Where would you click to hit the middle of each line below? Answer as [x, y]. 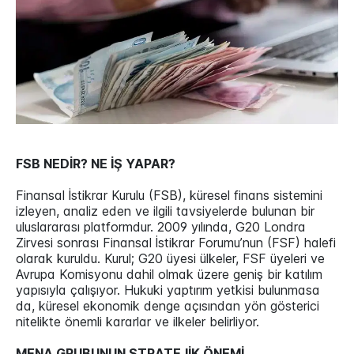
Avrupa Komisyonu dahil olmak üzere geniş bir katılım [169, 275]
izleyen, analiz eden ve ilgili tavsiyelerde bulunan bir [165, 211]
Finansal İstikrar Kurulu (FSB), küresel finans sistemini [169, 196]
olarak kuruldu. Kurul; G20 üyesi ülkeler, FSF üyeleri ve [170, 259]
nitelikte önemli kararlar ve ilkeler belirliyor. [137, 322]
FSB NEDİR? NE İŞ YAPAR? [96, 164]
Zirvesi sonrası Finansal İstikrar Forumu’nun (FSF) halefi [176, 243]
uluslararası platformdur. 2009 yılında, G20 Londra [161, 227]
